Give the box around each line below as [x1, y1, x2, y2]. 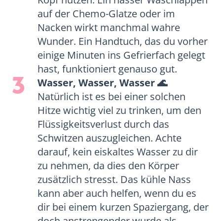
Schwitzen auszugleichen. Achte [37, 131, 182, 145]
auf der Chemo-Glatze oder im [37, 7, 176, 20]
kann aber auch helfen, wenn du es [37, 186, 197, 200]
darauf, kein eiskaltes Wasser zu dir [37, 145, 198, 158]
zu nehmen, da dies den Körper [37, 159, 180, 172]
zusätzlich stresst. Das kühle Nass [37, 173, 191, 186]
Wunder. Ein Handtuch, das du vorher [37, 35, 208, 48]
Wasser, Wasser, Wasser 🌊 [37, 76, 168, 89]
